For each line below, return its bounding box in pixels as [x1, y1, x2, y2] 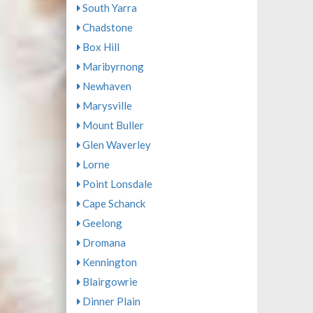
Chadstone [80, 21, 133, 34]
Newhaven [80, 80, 131, 92]
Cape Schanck [80, 197, 145, 210]
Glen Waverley [80, 138, 151, 151]
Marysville [80, 99, 132, 112]
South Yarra [80, 1, 137, 14]
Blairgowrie [80, 275, 138, 288]
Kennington [80, 256, 137, 268]
